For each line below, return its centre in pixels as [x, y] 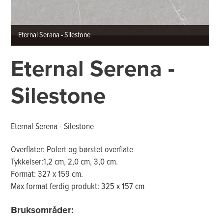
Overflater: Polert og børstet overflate [72, 150]
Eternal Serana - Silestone [55, 35]
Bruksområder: [42, 210]
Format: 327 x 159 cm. [47, 175]
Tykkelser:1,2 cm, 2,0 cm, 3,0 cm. [65, 163]
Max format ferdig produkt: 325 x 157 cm [78, 187]
